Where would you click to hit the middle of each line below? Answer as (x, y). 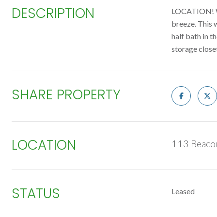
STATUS (36, 194)
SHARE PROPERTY (66, 95)
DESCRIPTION (53, 13)
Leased (183, 191)
